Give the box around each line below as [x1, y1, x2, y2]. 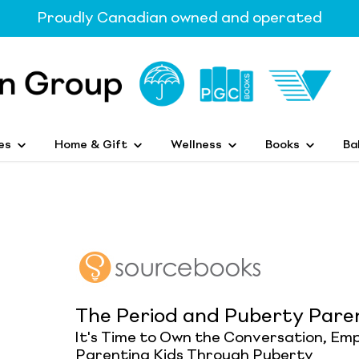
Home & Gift [54, 139, 127, 151]
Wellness [171, 139, 222, 151]
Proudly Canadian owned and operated [37, 11, 322, 26]
